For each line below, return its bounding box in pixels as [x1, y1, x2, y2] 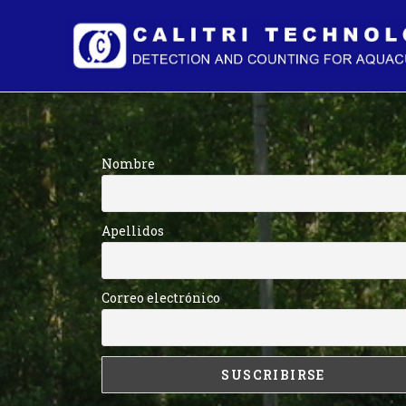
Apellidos [101, 221, 164, 239]
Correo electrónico [101, 288, 220, 306]
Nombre [101, 154, 155, 172]
